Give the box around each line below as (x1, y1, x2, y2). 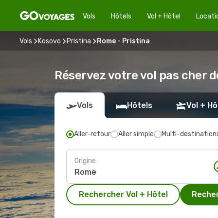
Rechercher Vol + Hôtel (78, 190, 168, 199)
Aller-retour (74, 130, 110, 138)
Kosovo (38, 36, 61, 45)
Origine (74, 156, 96, 165)
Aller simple (118, 130, 154, 138)
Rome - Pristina (97, 36, 150, 45)
